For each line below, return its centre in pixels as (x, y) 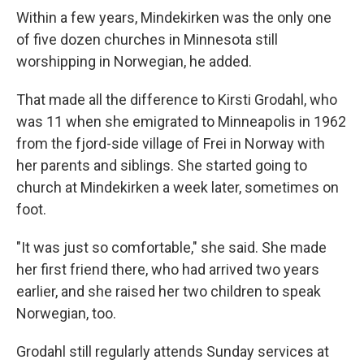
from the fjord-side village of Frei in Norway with (171, 144)
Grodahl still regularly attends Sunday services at (173, 352)
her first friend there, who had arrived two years (168, 270)
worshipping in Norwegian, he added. (134, 62)
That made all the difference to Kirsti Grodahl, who (177, 100)
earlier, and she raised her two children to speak (169, 292)
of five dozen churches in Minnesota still (147, 40)
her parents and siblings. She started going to (162, 166)
